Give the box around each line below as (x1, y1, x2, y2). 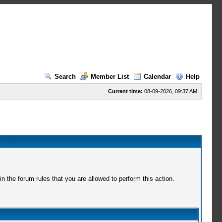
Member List (90, 73, 129, 80)
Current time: (108, 88, 143, 94)
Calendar (143, 73, 171, 80)
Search (54, 73, 76, 80)
